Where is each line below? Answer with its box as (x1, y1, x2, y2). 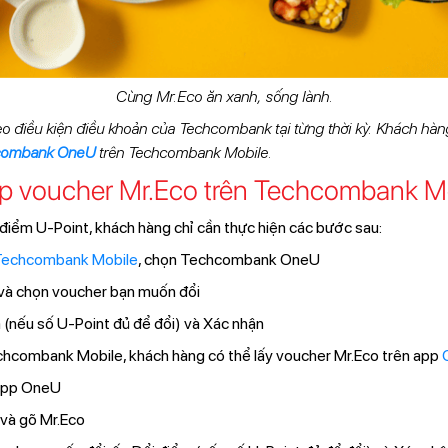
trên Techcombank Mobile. (94, 142, 272, 162)
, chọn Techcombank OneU (137, 249, 323, 269)
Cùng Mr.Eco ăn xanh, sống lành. (115, 86, 333, 106)
